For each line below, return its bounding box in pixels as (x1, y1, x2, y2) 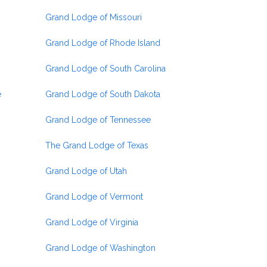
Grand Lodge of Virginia (45, 218, 138, 227)
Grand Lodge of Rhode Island (45, 38, 160, 48)
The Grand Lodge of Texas (45, 141, 148, 150)
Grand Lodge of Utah (45, 166, 127, 176)
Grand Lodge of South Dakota (45, 89, 160, 99)
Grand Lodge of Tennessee (45, 115, 151, 125)
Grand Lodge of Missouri (45, 13, 142, 22)
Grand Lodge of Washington (45, 243, 156, 253)
